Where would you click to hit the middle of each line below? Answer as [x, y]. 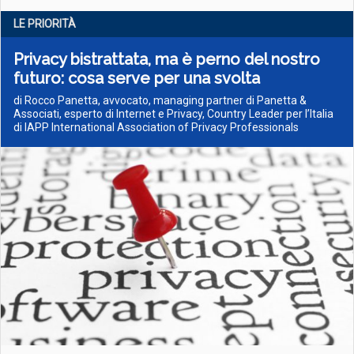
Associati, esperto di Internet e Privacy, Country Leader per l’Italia [173, 114]
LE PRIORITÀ [45, 24]
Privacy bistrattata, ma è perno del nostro [167, 59]
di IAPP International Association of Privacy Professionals [156, 127]
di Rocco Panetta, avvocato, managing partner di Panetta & [160, 100]
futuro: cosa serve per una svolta [137, 78]
